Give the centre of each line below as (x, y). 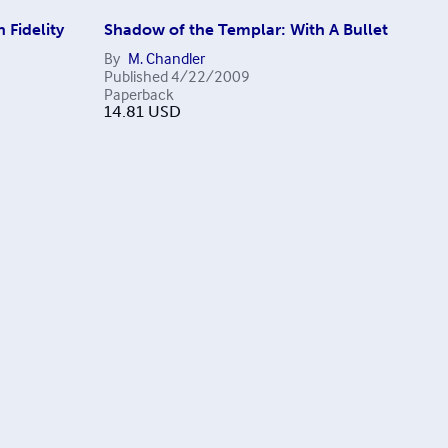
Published (135, 76)
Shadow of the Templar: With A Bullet (245, 30)
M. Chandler (166, 58)
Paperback (138, 94)
